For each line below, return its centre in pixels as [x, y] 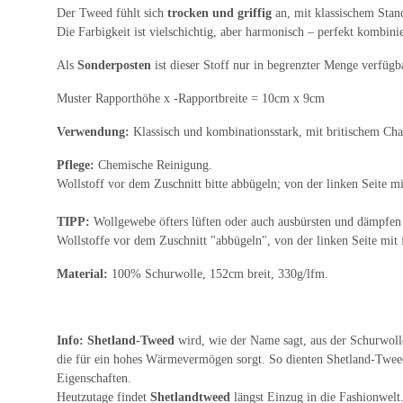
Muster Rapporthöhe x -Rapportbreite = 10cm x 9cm [191, 98]
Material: [84, 273]
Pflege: [77, 165]
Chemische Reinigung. [155, 165]
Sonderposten [114, 65]
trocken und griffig [221, 13]
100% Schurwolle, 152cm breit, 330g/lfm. [220, 273]
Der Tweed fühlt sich [112, 13]
